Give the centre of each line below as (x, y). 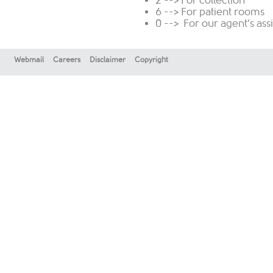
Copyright (151, 60)
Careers (67, 60)
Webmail (29, 60)
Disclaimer (108, 60)
